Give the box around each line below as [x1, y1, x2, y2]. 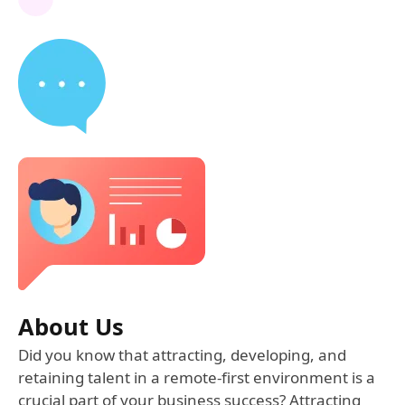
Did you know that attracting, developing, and [18, 344, 346, 366]
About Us [18, 311, 124, 343]
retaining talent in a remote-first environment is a [18, 367, 375, 389]
